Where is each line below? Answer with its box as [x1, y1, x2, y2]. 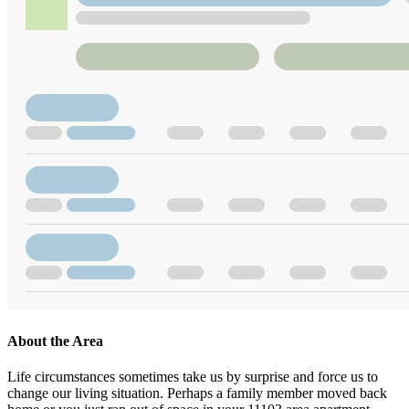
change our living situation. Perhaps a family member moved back [7, 385, 387, 402]
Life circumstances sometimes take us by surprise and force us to [7, 369, 378, 385]
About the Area [7, 333, 103, 350]
